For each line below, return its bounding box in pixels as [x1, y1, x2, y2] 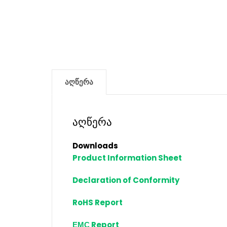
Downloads [72, 140, 118, 152]
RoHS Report [72, 197, 123, 208]
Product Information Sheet [72, 153, 182, 164]
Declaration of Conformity [72, 175, 179, 186]
